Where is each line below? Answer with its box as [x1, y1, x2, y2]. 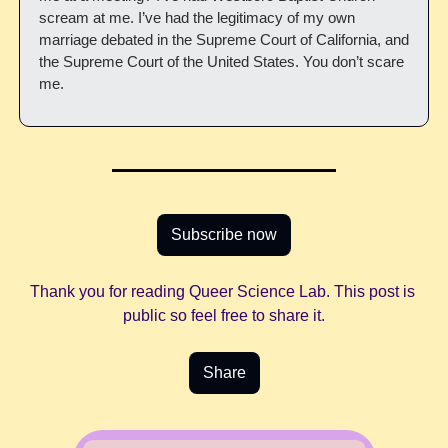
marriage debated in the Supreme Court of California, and [39, 30, 409, 48]
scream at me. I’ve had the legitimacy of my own [39, 8, 355, 26]
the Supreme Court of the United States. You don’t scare [39, 52, 404, 70]
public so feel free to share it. [123, 306, 325, 324]
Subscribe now [171, 225, 277, 243]
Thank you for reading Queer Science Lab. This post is [29, 282, 415, 300]
